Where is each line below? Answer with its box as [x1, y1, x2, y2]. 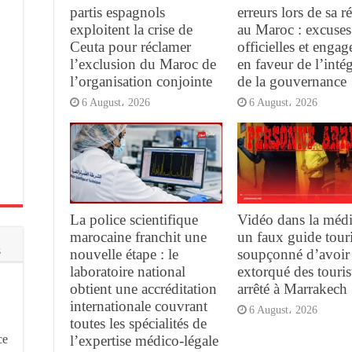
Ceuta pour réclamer [70, 38, 191, 55]
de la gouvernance [236, 72, 346, 90]
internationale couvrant [70, 298, 207, 315]
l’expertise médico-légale [70, 332, 218, 350]
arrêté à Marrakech [236, 280, 347, 298]
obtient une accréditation [70, 280, 217, 298]
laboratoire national [70, 263, 185, 280]
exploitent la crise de [70, 20, 192, 38]
